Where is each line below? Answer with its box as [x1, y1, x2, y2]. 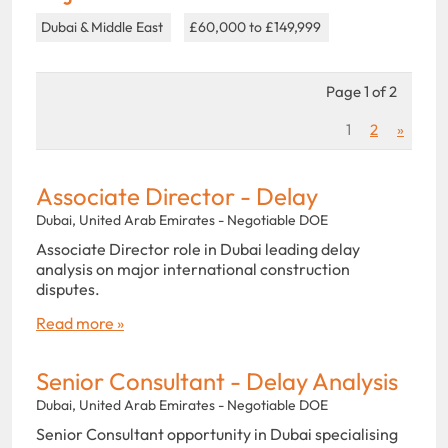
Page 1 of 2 [326, 81, 397, 101]
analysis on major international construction [36, 258, 350, 279]
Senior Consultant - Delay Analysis [36, 365, 398, 396]
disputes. [36, 278, 100, 299]
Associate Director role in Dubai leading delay [36, 238, 360, 259]
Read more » [36, 312, 124, 333]
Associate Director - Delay [36, 180, 318, 211]
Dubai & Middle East [41, 17, 166, 36]
